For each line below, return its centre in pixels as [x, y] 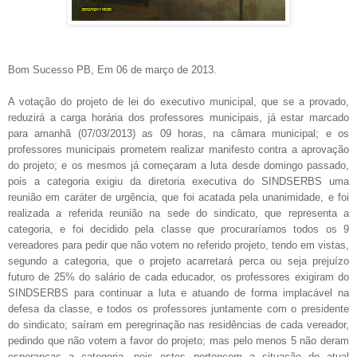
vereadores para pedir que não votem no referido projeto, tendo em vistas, [178, 245]
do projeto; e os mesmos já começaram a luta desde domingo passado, [178, 166]
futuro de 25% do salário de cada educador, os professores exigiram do [178, 277]
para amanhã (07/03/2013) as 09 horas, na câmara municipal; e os [178, 134]
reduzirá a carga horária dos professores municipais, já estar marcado [178, 118]
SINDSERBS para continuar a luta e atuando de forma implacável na [178, 293]
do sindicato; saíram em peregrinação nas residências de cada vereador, [178, 325]
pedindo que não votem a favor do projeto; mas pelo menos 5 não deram [178, 341]
